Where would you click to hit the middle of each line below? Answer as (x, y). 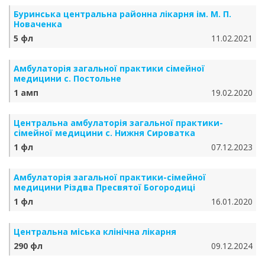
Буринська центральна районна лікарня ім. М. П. (122, 14)
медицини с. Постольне (67, 78)
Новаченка (38, 24)
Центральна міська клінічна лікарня (95, 232)
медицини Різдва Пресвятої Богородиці (104, 187)
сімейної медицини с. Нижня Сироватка (104, 133)
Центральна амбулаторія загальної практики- (118, 123)
